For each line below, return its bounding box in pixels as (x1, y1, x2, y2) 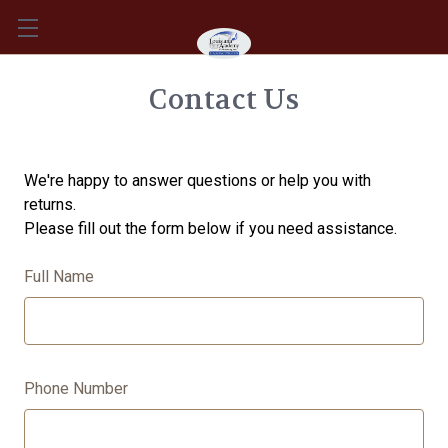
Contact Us (149, 82, 299, 118)
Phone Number (24, 379, 128, 398)
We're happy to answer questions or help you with (24, 171, 371, 190)
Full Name (24, 267, 94, 286)
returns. (24, 195, 76, 214)
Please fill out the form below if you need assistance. (24, 219, 397, 238)
